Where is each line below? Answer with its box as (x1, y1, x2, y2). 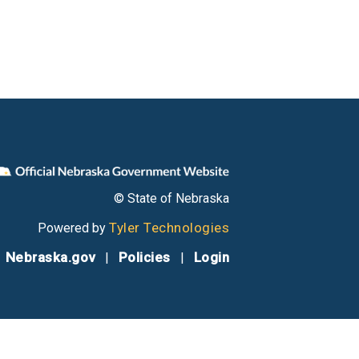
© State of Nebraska (114, 191, 229, 207)
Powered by (38, 220, 109, 236)
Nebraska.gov (5, 249, 95, 266)
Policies (118, 249, 171, 266)
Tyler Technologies (109, 220, 229, 236)
